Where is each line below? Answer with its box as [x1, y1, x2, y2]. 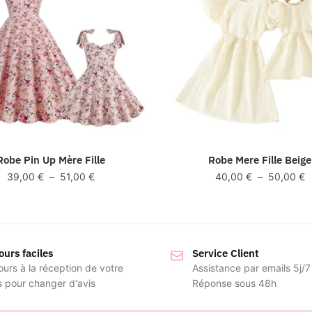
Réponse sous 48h [192, 276, 276, 289]
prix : [94, 200, 118, 212]
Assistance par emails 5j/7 [192, 261, 311, 274]
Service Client [192, 246, 259, 260]
